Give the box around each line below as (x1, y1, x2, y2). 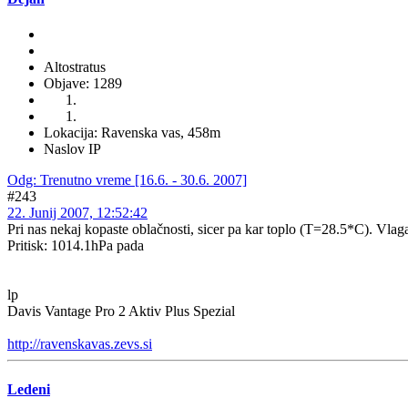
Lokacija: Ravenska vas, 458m (44, 125, 220, 141)
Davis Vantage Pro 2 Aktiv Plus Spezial (7, 303, 235, 320)
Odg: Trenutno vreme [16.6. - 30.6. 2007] (7, 172, 247, 189)
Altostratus (44, 59, 106, 76)
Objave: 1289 (44, 76, 122, 92)
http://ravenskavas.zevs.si (7, 336, 152, 352)
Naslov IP (44, 141, 101, 158)
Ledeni (7, 381, 50, 397)
